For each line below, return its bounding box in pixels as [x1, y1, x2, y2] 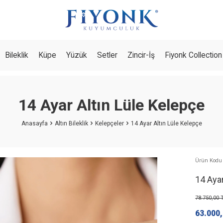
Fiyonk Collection [165, 51, 222, 60]
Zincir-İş [127, 51, 155, 60]
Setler [97, 51, 117, 60]
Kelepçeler [95, 120, 124, 127]
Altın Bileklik [54, 120, 88, 127]
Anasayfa [21, 120, 48, 127]
